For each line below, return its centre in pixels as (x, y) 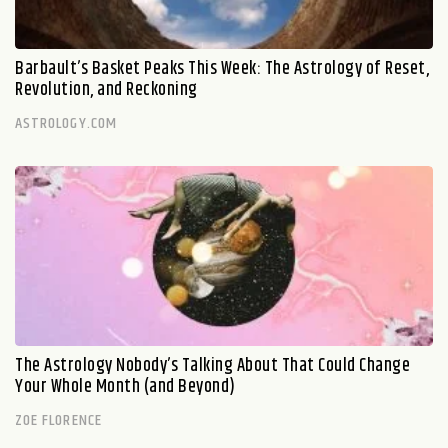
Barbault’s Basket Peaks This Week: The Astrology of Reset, (222, 69)
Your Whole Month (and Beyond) (125, 387)
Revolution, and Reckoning (106, 90)
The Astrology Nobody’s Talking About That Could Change (212, 366)
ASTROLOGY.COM (66, 123)
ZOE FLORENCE (58, 420)
